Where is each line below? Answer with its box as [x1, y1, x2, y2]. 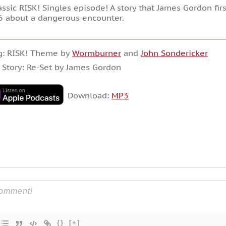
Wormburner [72, 47, 121, 58]
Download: [67, 90, 111, 101]
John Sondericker [140, 47, 208, 58]
